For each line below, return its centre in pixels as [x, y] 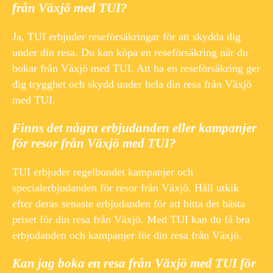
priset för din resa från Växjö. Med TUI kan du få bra [131, 220]
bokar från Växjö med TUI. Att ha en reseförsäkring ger [136, 69]
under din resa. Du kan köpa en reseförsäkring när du [130, 53]
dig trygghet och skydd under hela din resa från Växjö [132, 84]
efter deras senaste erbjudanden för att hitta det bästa [129, 204]
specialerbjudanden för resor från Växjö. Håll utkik [126, 188]
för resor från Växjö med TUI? [94, 144]
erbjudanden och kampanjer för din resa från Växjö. [127, 236]
